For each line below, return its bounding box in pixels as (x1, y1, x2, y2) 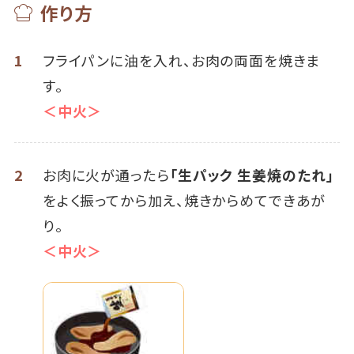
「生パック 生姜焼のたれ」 (169, 164, 334, 186)
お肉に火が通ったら (42, 164, 170, 186)
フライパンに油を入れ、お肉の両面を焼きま (42, 50, 321, 71)
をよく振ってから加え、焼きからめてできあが (42, 190, 326, 211)
